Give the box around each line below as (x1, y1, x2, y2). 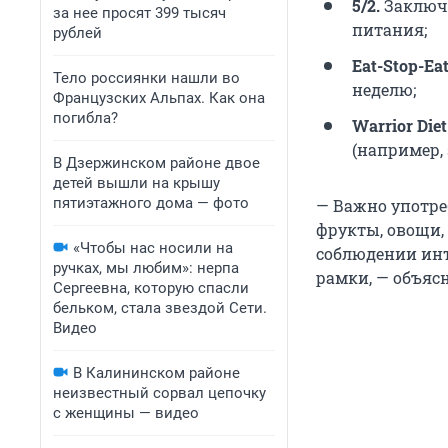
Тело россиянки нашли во (53, 69, 240, 87)
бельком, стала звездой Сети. (53, 299, 267, 317)
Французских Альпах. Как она (53, 89, 265, 107)
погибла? (53, 109, 118, 127)
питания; (352, 19, 427, 41)
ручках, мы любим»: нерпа (53, 259, 239, 277)
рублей (53, 24, 102, 42)
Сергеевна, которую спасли (53, 279, 249, 297)
